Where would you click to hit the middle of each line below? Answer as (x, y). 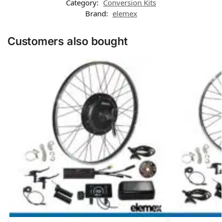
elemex (125, 14)
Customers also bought (68, 41)
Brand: (97, 14)
